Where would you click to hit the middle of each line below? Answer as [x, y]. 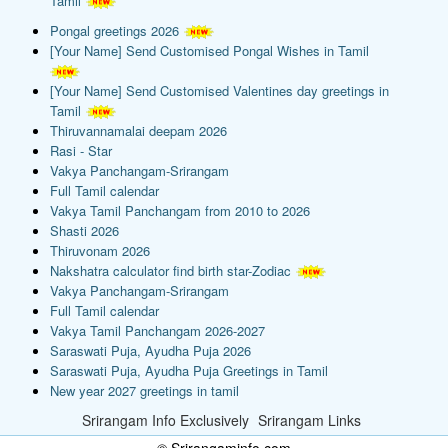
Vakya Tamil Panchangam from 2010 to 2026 [180, 210]
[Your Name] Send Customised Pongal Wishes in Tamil [209, 50]
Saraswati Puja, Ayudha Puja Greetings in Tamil [189, 370]
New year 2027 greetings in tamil [144, 390]
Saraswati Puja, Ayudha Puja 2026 [150, 350]
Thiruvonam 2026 [100, 250]
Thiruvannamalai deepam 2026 [138, 130]
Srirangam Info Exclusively [165, 419]
